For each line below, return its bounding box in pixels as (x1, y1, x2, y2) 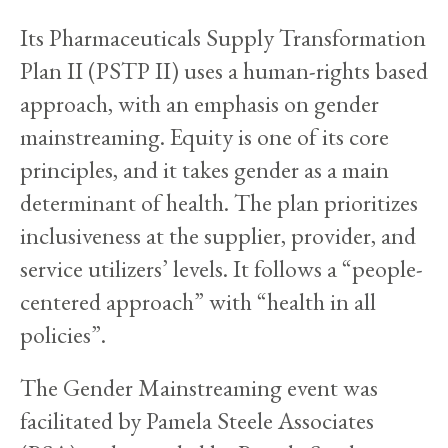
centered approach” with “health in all (20, 285, 376, 317)
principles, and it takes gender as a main (20, 153, 389, 185)
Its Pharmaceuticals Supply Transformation (20, 21, 426, 53)
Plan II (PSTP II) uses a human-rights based (20, 54, 428, 86)
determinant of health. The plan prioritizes (20, 186, 418, 218)
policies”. (20, 318, 106, 350)
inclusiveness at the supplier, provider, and (20, 219, 416, 251)
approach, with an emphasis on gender (20, 87, 379, 119)
